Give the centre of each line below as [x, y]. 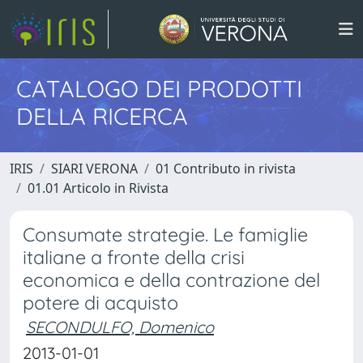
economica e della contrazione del [171, 280]
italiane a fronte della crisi [134, 257]
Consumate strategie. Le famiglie [165, 235]
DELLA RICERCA [102, 116]
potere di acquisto [100, 303]
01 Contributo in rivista [226, 169]
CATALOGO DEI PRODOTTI [159, 88]
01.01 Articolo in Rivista [98, 188]
